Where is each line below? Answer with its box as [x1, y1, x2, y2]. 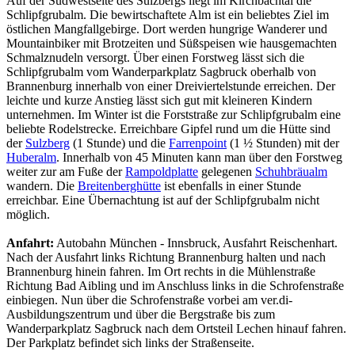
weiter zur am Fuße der [6, 164, 125, 178]
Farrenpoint [169, 136, 227, 150]
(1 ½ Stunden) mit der [227, 136, 339, 150]
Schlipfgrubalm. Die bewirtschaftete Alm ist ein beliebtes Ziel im [6, 7, 329, 21]
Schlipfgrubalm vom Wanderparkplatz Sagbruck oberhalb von [6, 64, 316, 78]
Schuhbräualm [255, 164, 327, 178]
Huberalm [6, 150, 56, 164]
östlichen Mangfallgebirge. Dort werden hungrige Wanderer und [6, 21, 327, 36]
